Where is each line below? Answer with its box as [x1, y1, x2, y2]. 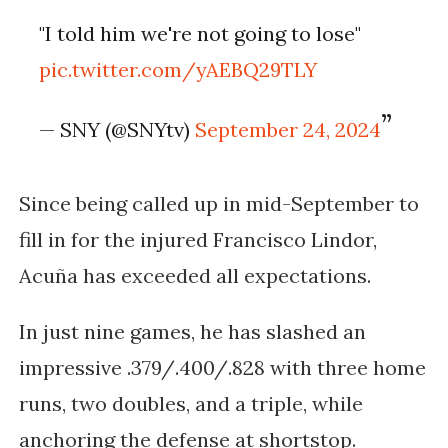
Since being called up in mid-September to [18, 191, 419, 217]
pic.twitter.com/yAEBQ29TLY [39, 57, 318, 83]
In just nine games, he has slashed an [18, 319, 366, 345]
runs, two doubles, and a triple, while [18, 391, 363, 417]
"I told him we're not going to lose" [39, 21, 362, 47]
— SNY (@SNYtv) [39, 117, 196, 143]
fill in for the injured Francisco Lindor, [18, 227, 377, 253]
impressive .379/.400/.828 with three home [18, 355, 426, 381]
